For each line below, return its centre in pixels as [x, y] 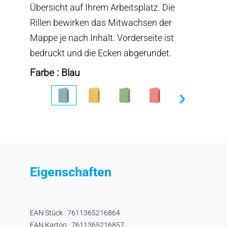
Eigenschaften [70, 172]
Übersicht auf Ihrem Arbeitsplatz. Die [102, 7]
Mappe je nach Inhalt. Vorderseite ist [102, 37]
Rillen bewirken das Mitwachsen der [101, 22]
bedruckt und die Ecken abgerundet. [100, 53]
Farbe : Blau [54, 73]
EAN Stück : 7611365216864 [75, 213]
